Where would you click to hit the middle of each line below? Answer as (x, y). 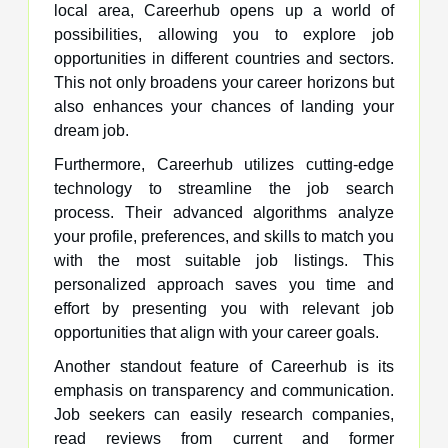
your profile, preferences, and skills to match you (224, 236)
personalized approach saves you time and (224, 284)
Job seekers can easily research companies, (224, 414)
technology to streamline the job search (224, 188)
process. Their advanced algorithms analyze (224, 212)
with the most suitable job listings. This (224, 260)
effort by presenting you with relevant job (224, 308)
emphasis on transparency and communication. (224, 390)
